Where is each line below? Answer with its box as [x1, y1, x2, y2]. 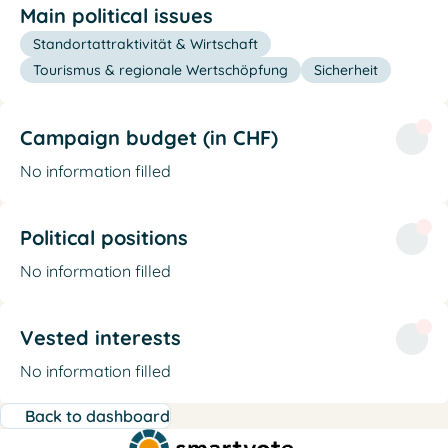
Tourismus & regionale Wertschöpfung [33, 60, 288, 79]
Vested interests [20, 324, 181, 350]
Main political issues [20, 2, 213, 28]
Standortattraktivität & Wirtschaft [33, 34, 258, 53]
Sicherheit [314, 60, 378, 79]
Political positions [20, 224, 188, 250]
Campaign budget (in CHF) [20, 124, 278, 150]
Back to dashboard [25, 405, 170, 426]
